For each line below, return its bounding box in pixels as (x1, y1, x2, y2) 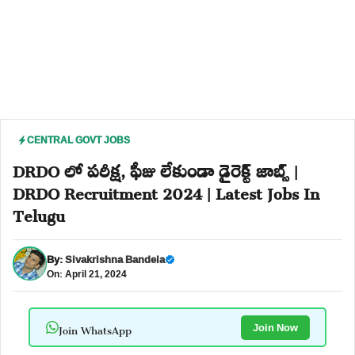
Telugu (13, 193, 65, 232)
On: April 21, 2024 (47, 264, 127, 283)
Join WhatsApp (58, 314, 132, 341)
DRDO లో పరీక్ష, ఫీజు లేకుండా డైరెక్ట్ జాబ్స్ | (13, 148, 298, 188)
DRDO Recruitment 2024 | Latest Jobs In (13, 170, 319, 210)
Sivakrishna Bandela (65, 249, 165, 269)
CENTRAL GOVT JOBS (27, 131, 130, 149)
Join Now (252, 317, 298, 337)
